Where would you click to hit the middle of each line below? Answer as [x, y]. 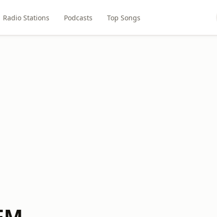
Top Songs [124, 17]
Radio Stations [26, 17]
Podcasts [78, 17]
